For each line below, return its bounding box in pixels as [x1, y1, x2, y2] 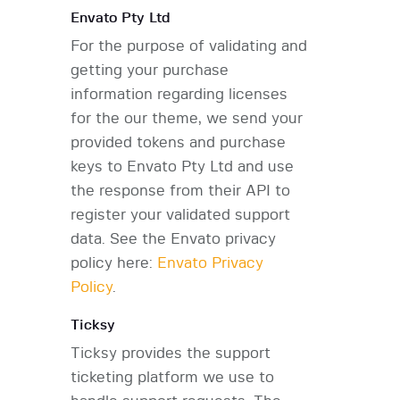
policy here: [71, 255, 157, 271]
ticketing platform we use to [71, 370, 274, 386]
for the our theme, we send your [71, 111, 303, 127]
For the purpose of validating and [71, 38, 307, 54]
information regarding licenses [71, 87, 287, 103]
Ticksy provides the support [71, 346, 271, 362]
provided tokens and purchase [71, 135, 286, 151]
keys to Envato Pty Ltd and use [71, 159, 294, 175]
